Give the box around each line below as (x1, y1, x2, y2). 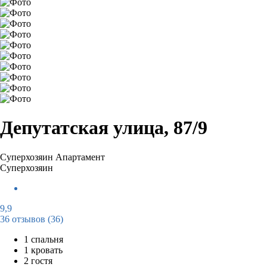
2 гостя (24, 255, 52, 266)
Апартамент (55, 151, 105, 162)
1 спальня (24, 234, 63, 244)
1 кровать (24, 244, 63, 255)
